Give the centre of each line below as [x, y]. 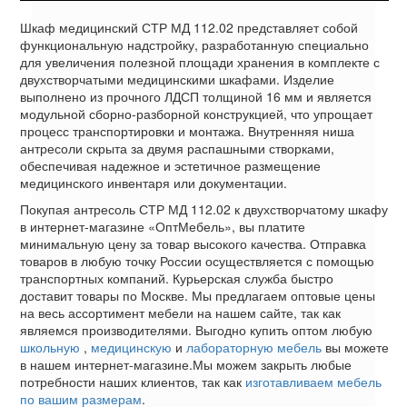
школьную [50, 347]
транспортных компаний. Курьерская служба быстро [177, 278]
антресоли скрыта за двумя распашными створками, [177, 149]
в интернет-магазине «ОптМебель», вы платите [163, 227]
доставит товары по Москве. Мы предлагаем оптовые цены [198, 296]
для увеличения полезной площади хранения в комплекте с [200, 62]
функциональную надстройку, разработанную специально [194, 45]
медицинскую [131, 347]
